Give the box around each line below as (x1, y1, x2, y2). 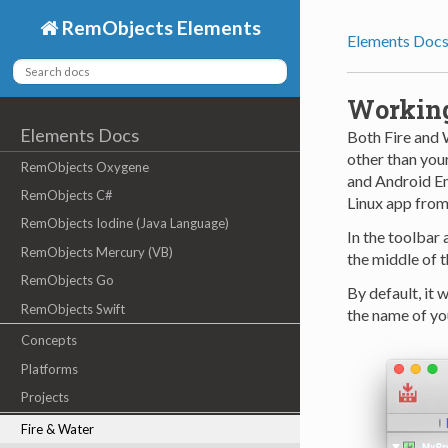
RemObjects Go (20, 272, 114, 289)
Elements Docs (20, 123, 140, 146)
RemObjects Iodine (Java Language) (20, 215, 229, 232)
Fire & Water (20, 420, 94, 437)
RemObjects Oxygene (20, 158, 149, 175)
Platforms (20, 360, 78, 377)
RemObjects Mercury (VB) (20, 243, 173, 260)
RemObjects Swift (20, 300, 125, 317)
